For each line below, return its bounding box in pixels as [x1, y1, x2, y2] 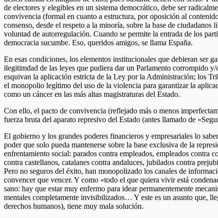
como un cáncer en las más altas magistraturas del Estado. [4, 90, 180, 98]
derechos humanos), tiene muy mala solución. [4, 201, 144, 210]
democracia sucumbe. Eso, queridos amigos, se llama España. [4, 38, 193, 47]
